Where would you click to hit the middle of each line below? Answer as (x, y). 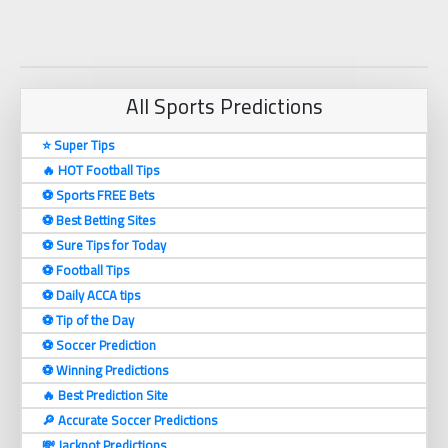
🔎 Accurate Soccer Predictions (129, 420)
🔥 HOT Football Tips (100, 170)
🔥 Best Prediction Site (105, 395)
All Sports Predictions (224, 107)
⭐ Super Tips (78, 145)
